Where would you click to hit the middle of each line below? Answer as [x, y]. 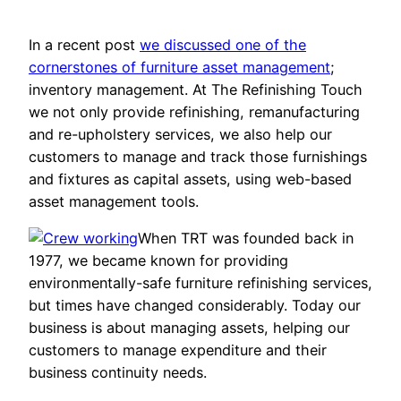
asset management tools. [114, 201]
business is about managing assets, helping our [189, 327]
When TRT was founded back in [246, 238]
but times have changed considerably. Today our [195, 305]
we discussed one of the [223, 44]
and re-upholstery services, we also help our [180, 134]
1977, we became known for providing [158, 260]
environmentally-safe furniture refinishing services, [200, 282]
